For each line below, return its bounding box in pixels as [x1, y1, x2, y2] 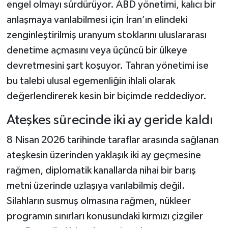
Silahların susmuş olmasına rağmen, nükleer [6, 196, 191, 207]
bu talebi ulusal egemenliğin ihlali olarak [6, 75, 175, 86]
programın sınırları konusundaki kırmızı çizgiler [6, 211, 203, 222]
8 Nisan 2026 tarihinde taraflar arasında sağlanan [6, 135, 219, 146]
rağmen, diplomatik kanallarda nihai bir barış [6, 165, 196, 176]
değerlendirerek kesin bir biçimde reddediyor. [6, 91, 207, 101]
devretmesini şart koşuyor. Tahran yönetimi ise [6, 60, 209, 71]
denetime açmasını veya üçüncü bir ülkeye [6, 45, 187, 55]
